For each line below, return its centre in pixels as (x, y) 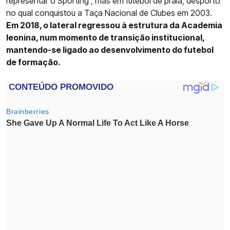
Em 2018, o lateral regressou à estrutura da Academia (114, 25)
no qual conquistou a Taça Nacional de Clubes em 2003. (109, 13)
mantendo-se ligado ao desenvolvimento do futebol (110, 50)
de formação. (33, 62)
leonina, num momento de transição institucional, (105, 37)
